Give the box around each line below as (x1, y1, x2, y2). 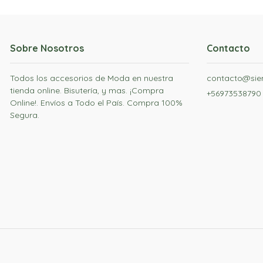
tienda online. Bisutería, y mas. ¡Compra (10, 85, 164, 96)
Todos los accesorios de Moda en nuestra (10, 72, 173, 83)
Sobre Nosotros (10, 42, 84, 54)
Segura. (10, 109, 39, 120)
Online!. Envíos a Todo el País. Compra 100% (10, 97, 183, 108)
